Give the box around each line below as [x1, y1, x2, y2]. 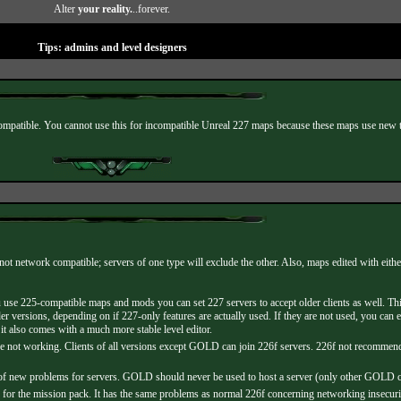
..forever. [132, 3, 170, 15]
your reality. [78, 3, 132, 15]
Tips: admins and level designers [37, 41, 187, 54]
